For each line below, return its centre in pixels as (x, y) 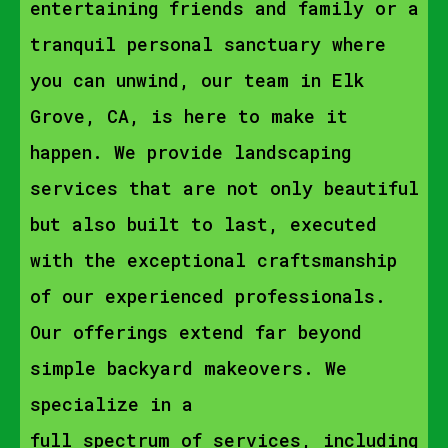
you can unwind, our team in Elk (197, 80)
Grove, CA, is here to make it (189, 116)
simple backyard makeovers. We (188, 368)
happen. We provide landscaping (190, 152)
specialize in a (111, 404)
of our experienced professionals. (208, 296)
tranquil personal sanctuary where (208, 44)
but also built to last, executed (203, 224)
